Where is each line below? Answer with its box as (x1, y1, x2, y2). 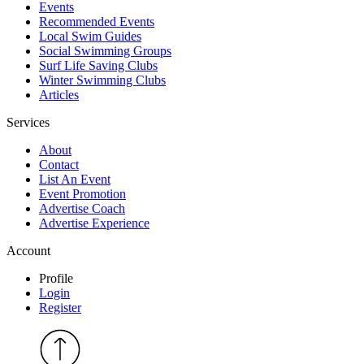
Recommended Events (39, 14, 154, 28)
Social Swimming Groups (39, 43, 171, 58)
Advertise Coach (39, 201, 125, 215)
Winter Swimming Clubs (39, 72, 166, 87)
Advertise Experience (39, 215, 149, 230)
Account (6, 243, 50, 258)
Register (39, 300, 81, 314)
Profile (39, 271, 73, 285)
